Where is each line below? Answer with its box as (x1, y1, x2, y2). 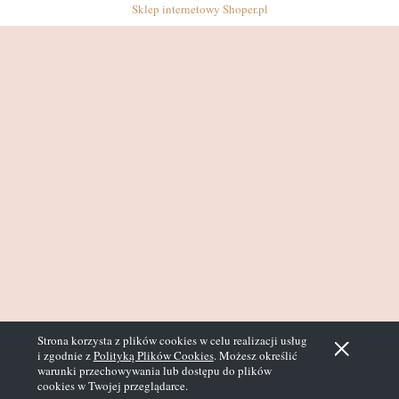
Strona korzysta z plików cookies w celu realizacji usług (37, 332, 307, 348)
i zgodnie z (37, 347, 94, 363)
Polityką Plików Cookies (93, 347, 214, 363)
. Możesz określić (213, 347, 297, 363)
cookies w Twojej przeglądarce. (37, 378, 188, 394)
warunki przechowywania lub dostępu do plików (37, 362, 272, 379)
